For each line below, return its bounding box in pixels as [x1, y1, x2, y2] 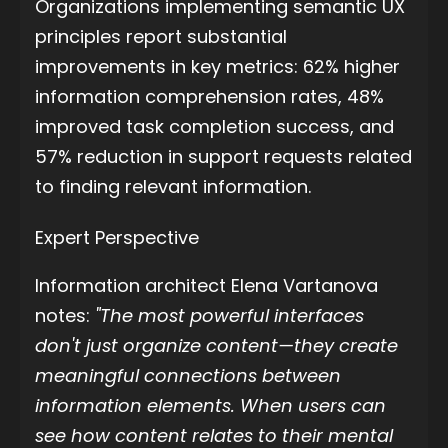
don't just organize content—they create [35, 333, 398, 359]
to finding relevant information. [35, 173, 311, 199]
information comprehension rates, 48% [35, 83, 384, 109]
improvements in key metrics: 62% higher [35, 53, 400, 79]
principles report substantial [35, 23, 287, 49]
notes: [35, 303, 95, 329]
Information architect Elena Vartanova [35, 273, 378, 299]
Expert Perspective [35, 225, 199, 251]
